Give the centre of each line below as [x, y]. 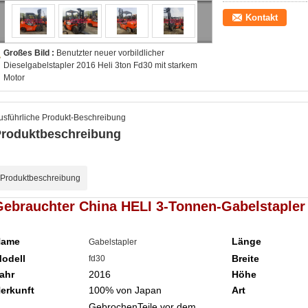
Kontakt [262, 18]
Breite [245, 258]
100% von [110, 290]
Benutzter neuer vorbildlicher [110, 53]
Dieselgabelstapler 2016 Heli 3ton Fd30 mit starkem [100, 65]
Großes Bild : [30, 53]
